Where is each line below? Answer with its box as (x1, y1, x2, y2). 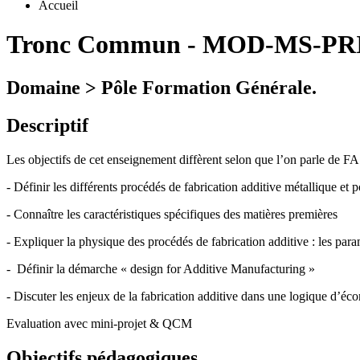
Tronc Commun (6, 30, 181, 59)
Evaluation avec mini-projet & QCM (6, 316, 192, 330)
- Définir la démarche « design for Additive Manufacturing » (6, 261, 315, 276)
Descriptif (6, 114, 88, 136)
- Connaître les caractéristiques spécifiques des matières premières (6, 207, 337, 221)
